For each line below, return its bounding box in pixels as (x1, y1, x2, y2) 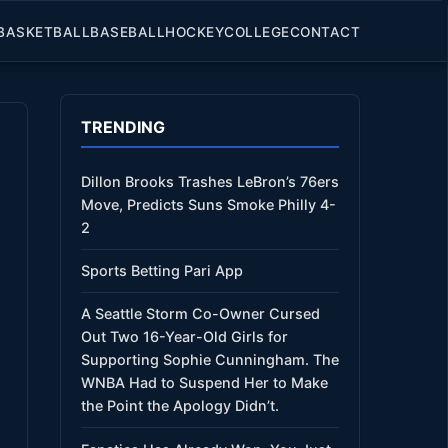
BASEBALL (90, 23, 165, 40)
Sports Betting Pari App (81, 262, 243, 280)
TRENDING (81, 117, 165, 137)
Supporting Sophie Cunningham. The (81, 351, 339, 369)
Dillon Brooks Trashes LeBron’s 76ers (81, 172, 339, 190)
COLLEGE (224, 23, 290, 40)
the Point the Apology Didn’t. (81, 397, 279, 415)
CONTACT (289, 23, 360, 40)
